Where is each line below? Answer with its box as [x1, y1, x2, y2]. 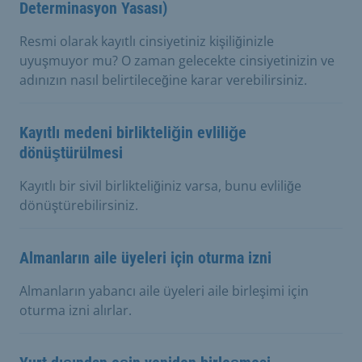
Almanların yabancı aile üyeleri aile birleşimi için [19, 281, 309, 300]
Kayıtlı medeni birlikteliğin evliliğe [19, 122, 246, 142]
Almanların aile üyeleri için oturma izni [19, 247, 271, 267]
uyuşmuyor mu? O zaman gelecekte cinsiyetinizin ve [19, 51, 335, 69]
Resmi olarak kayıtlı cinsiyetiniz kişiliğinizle [19, 32, 274, 50]
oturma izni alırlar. [19, 301, 132, 319]
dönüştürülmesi [19, 142, 123, 162]
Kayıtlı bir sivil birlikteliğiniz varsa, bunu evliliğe [19, 176, 301, 195]
